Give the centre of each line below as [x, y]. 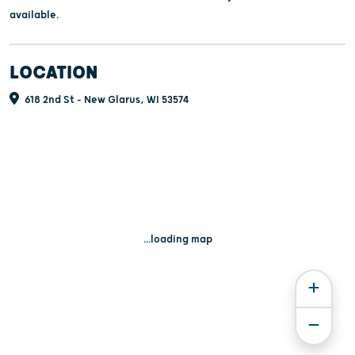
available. [34, 15]
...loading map [177, 239]
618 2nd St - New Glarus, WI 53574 [105, 99]
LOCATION [54, 73]
